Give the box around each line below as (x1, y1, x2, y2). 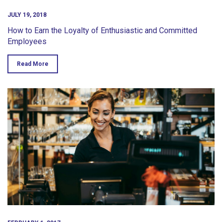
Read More (17, 60, 49, 68)
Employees (7, 37, 47, 47)
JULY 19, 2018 (7, 11, 47, 19)
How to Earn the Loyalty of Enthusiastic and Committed (7, 26, 197, 36)
